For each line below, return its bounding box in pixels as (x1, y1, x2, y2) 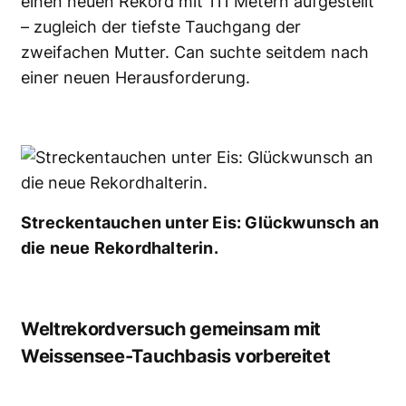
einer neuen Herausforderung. (21, 68, 250, 88)
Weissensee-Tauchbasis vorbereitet (21, 345, 331, 368)
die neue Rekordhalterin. (21, 238, 218, 258)
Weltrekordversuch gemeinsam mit (21, 318, 322, 341)
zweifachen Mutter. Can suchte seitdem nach (21, 43, 369, 63)
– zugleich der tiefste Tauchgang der (21, 17, 301, 37)
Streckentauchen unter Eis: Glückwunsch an (21, 213, 380, 233)
